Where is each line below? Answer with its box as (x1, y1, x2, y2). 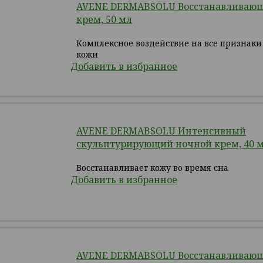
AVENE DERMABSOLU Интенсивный (76, 124, 246, 137)
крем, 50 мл (76, 13, 132, 26)
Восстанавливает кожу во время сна (76, 162, 228, 173)
